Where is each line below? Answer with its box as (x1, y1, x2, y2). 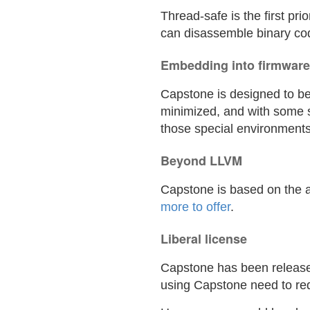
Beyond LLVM (161, 152, 242, 170)
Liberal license (161, 230, 247, 248)
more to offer (161, 200, 230, 214)
